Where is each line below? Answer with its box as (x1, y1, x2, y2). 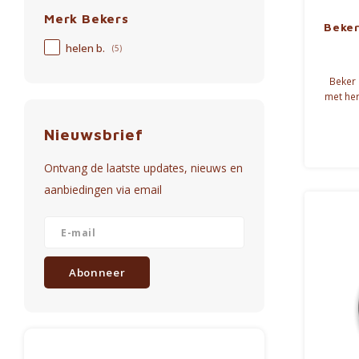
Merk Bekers (44, 11, 129, 26)
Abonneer (69, 265, 126, 280)
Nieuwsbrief (44, 125, 143, 143)
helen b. (66, 42, 107, 55)
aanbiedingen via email (44, 182, 162, 197)
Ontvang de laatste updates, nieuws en (44, 160, 243, 175)
